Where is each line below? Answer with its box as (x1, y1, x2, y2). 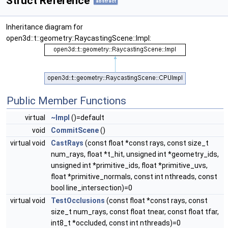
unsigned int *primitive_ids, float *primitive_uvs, (51, 161, 208, 170)
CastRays (51, 139, 83, 148)
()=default (70, 113, 104, 122)
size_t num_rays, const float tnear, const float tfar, (51, 208, 219, 216)
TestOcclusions (51, 196, 105, 205)
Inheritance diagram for (6, 23, 83, 32)
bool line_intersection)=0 (51, 184, 132, 192)
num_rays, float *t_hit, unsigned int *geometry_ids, (51, 150, 219, 159)
